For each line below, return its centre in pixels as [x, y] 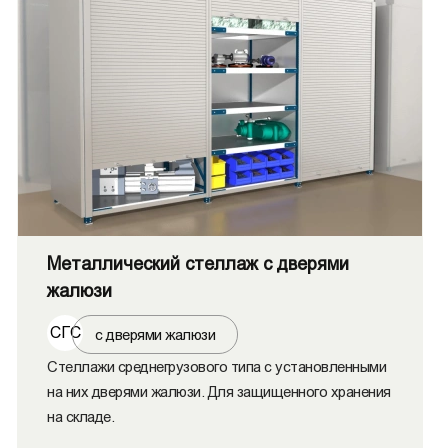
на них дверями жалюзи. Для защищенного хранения [219, 391]
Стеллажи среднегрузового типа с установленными [216, 366]
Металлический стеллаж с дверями [198, 264]
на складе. [80, 416]
